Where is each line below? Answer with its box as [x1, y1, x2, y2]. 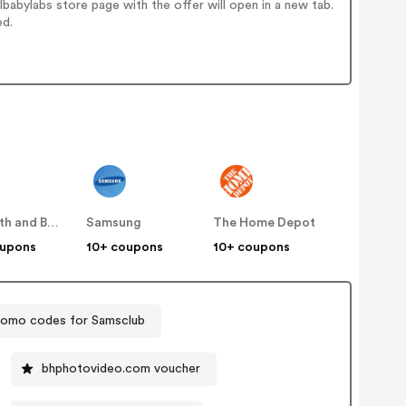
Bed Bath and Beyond [47, 217, 60, 230]
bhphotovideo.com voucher [41, 362, 200, 375]
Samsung [86, 217, 142, 230]
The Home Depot [213, 217, 316, 230]
